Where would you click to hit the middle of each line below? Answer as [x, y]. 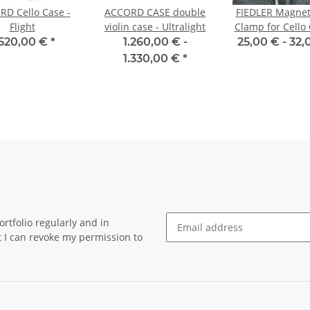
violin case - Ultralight [155, 27]
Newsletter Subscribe [215, 248]
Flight [22, 27]
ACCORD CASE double [155, 12]
